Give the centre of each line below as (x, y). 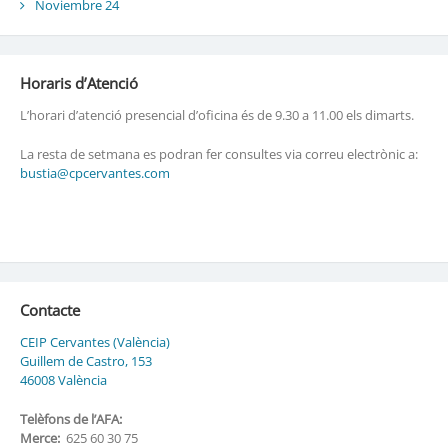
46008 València (63, 380)
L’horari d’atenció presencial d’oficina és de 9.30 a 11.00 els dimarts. (216, 115)
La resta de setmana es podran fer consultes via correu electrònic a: (218, 154)
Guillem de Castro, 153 (85, 361)
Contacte (49, 310)
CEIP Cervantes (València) (94, 342)
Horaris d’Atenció (78, 83)
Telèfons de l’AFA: (70, 419)
